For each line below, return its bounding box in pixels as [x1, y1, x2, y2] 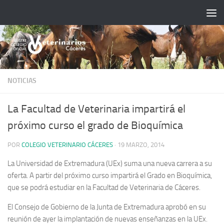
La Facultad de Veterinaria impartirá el [7, 102, 185, 115]
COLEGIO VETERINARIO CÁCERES [21, 140, 113, 148]
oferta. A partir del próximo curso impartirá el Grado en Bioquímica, [7, 170, 212, 180]
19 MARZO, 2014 [117, 140, 164, 148]
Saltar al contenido [13, 9, 78, 19]
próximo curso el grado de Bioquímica [7, 118, 183, 132]
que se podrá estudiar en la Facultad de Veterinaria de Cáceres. [7, 182, 200, 192]
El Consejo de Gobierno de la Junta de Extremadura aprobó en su [7, 202, 206, 211]
